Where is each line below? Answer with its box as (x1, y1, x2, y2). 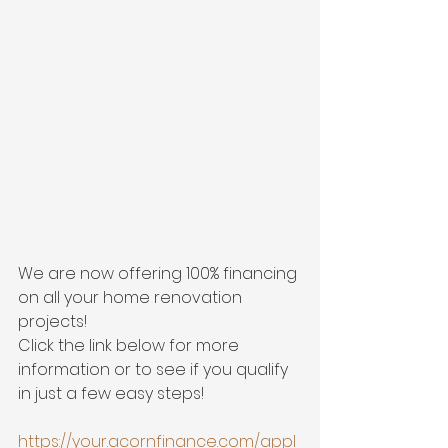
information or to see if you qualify (18, 358, 292, 382)
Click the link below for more (18, 334, 243, 358)
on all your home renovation (18, 286, 246, 310)
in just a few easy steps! (18, 382, 204, 406)
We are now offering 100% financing (18, 262, 301, 286)
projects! (18, 310, 91, 334)
